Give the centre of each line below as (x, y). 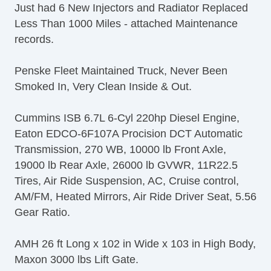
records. (34, 39)
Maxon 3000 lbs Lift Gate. (77, 259)
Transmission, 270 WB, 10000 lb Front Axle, (120, 149)
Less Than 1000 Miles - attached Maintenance (126, 23)
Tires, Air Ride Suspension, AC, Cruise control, (127, 181)
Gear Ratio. (42, 212)
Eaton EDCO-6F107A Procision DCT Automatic (129, 133)
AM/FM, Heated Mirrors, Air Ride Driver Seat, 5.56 (135, 196)
